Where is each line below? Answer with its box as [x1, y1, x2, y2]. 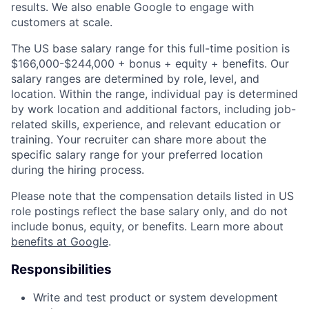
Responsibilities [11, 261, 112, 277]
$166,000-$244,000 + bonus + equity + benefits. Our [11, 56, 289, 70]
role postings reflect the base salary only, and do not [11, 203, 288, 218]
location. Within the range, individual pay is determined [11, 86, 298, 101]
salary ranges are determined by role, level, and [11, 71, 259, 86]
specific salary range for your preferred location [11, 147, 263, 161]
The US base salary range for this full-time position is [11, 41, 290, 55]
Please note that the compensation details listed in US [11, 188, 294, 203]
